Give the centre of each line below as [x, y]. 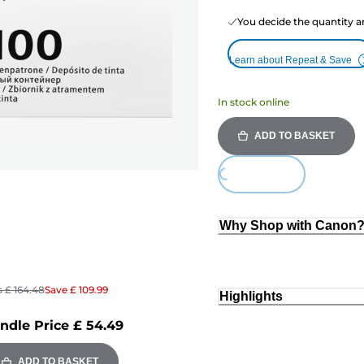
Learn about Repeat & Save [290, 60]
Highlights [251, 297]
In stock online [253, 102]
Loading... [245, 184]
